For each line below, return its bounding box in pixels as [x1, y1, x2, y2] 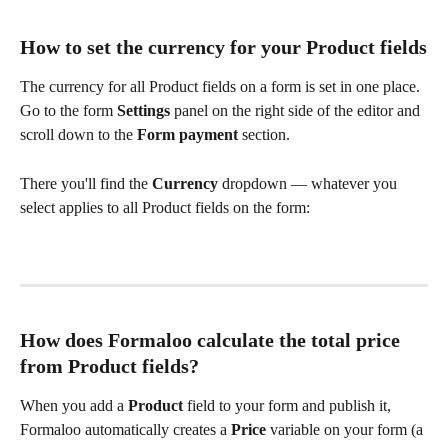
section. [242, 126, 290, 144]
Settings [113, 102, 174, 120]
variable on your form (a [270, 421, 427, 439]
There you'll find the [20, 174, 152, 192]
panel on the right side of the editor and [174, 102, 424, 120]
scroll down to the [20, 126, 137, 144]
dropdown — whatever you [218, 174, 401, 192]
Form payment [137, 126, 242, 144]
